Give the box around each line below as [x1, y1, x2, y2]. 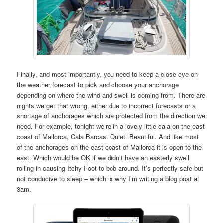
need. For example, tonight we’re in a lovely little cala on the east [17, 121, 205, 131]
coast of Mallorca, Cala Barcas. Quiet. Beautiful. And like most [17, 131, 199, 141]
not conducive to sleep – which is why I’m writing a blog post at [17, 173, 200, 183]
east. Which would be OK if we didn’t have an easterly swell [17, 152, 190, 162]
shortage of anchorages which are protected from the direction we [17, 111, 206, 120]
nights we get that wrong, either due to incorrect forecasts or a [17, 100, 196, 110]
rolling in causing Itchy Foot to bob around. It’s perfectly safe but [17, 163, 204, 173]
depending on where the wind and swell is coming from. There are [17, 90, 206, 100]
